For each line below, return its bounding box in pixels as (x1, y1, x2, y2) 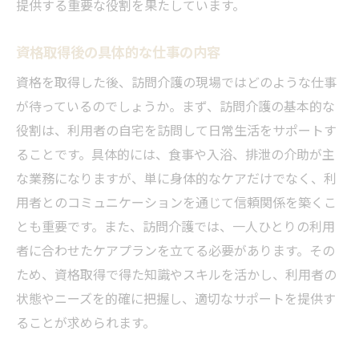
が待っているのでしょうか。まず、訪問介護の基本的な (16, 95, 335, 115)
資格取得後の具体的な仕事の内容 (16, 40, 220, 62)
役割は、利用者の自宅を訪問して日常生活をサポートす (16, 119, 337, 139)
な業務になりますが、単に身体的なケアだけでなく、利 (16, 167, 337, 188)
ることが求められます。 (16, 312, 155, 332)
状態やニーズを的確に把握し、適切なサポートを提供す (16, 288, 336, 308)
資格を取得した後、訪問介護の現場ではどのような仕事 (16, 71, 337, 91)
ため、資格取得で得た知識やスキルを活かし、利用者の (16, 264, 337, 284)
